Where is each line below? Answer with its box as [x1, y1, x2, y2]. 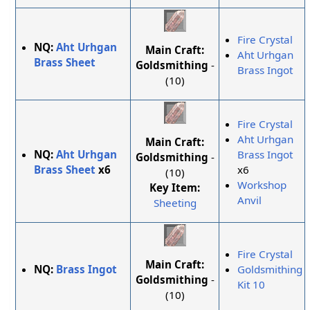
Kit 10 [237, 277, 266, 292]
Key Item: [149, 180, 201, 194]
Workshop [237, 178, 287, 192]
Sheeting [153, 195, 197, 210]
